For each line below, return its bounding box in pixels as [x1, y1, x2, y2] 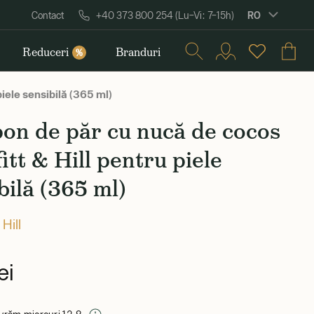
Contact [32, 10, 64, 21]
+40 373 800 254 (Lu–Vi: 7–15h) [96, 10, 234, 21]
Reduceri [22, 45, 69, 60]
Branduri [115, 45, 161, 60]
